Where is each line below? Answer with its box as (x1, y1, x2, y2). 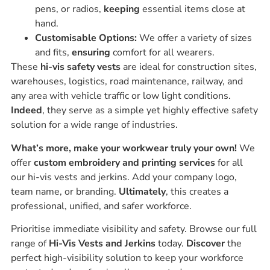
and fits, (34, 46, 72, 60)
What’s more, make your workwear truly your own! (10, 141, 237, 155)
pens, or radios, (34, 2, 104, 16)
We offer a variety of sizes (136, 31, 252, 45)
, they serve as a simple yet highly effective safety (42, 104, 258, 118)
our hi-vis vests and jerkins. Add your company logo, (10, 170, 237, 184)
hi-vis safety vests (40, 60, 121, 74)
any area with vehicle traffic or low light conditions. (10, 89, 231, 103)
